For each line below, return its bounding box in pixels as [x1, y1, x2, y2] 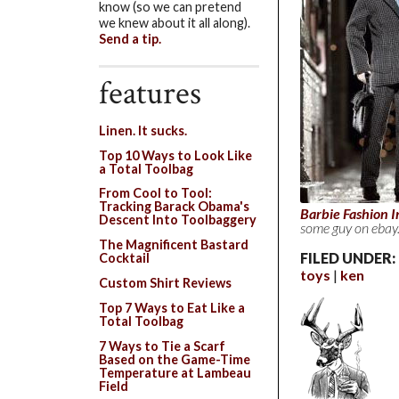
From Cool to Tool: [99, 185, 212, 201]
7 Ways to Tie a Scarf [99, 338, 225, 354]
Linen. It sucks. [99, 122, 187, 138]
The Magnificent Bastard [99, 237, 248, 253]
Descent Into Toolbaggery [99, 212, 256, 228]
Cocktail [99, 250, 150, 266]
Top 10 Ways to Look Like [99, 147, 252, 163]
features [99, 71, 201, 115]
